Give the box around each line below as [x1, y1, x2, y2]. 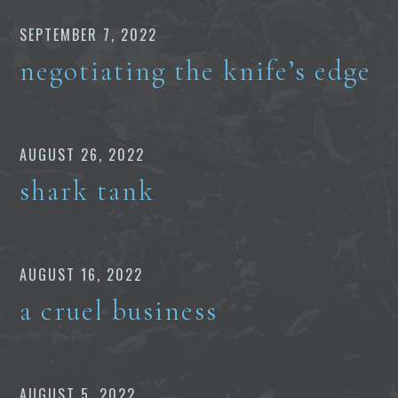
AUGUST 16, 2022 [20, 263, 144, 285]
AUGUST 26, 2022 [20, 143, 146, 165]
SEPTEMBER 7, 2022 [20, 23, 158, 45]
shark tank [20, 172, 155, 208]
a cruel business [20, 292, 219, 328]
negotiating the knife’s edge [20, 52, 372, 88]
